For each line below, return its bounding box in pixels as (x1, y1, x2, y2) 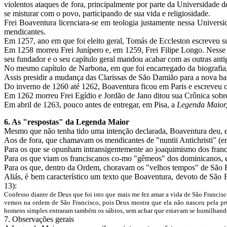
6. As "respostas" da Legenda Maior (4, 118, 131, 126)
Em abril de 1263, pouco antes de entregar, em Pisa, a (4, 100, 177, 109)
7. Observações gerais (4, 215, 76, 223)
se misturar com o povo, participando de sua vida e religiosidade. (4, 9, 212, 18)
